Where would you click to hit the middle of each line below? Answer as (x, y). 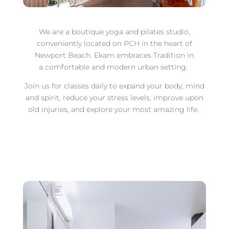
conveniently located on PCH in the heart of (114, 44)
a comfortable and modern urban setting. (114, 67)
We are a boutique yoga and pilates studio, (114, 32)
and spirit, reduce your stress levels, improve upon (114, 98)
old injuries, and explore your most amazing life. (114, 110)
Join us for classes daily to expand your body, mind (114, 86)
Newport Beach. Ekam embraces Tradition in (114, 55)
